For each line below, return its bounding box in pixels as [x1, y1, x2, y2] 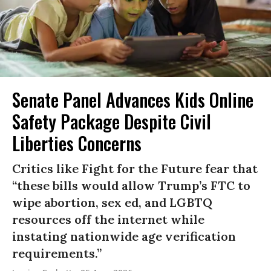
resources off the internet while [12, 211, 204, 227]
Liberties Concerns [12, 129, 142, 157]
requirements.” [12, 245, 102, 261]
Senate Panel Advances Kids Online [12, 85, 253, 113]
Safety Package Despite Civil [12, 107, 211, 135]
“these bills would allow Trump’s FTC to [12, 177, 250, 193]
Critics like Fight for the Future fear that [12, 160, 258, 176]
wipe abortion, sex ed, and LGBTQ [12, 194, 212, 210]
